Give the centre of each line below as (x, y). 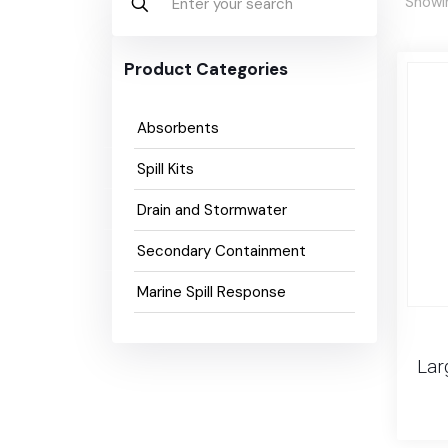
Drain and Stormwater (212, 210)
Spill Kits (165, 169)
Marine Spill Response (211, 292)
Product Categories (206, 69)
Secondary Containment (221, 251)
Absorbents (178, 128)
